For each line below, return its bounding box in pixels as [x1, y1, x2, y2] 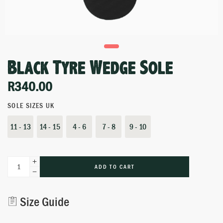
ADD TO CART [94, 163, 135, 171]
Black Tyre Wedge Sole [7, 61, 173, 77]
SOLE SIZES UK [7, 102, 55, 110]
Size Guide [17, 194, 69, 210]
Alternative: [7, 177, 38, 187]
